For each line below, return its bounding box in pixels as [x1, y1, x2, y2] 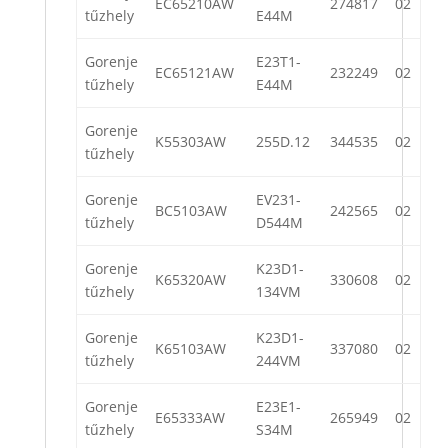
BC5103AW [155, 201, 227, 221]
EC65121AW [155, 63, 234, 83]
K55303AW [155, 132, 226, 152]
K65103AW [155, 339, 226, 359]
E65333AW [155, 408, 225, 428]
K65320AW [155, 270, 226, 290]
